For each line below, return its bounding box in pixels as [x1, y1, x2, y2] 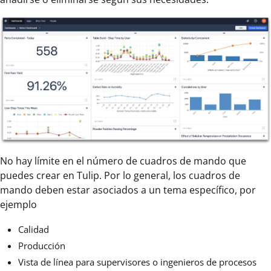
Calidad [18, 223, 49, 236]
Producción [18, 240, 65, 252]
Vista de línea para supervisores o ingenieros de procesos [18, 256, 256, 269]
